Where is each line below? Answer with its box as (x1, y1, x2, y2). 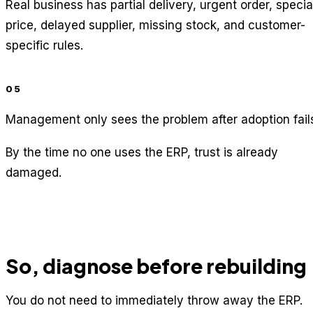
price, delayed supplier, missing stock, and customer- (6, 17, 305, 32)
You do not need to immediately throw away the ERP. (6, 293, 303, 308)
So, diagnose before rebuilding (6, 254, 307, 279)
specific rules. (6, 38, 83, 52)
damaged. (6, 166, 61, 180)
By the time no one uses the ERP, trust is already (6, 145, 278, 160)
